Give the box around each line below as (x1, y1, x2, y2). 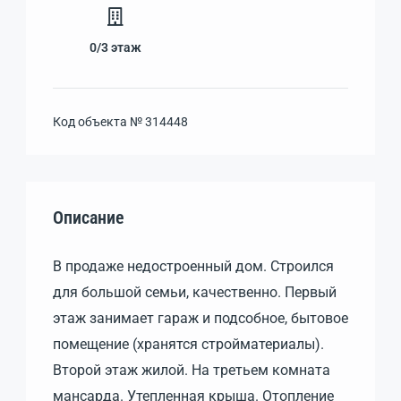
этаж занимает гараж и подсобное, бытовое (53, 309, 348, 327)
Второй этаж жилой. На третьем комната (53, 361, 330, 379)
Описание (53, 206, 124, 228)
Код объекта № (53, 114, 145, 129)
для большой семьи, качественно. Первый (53, 283, 337, 301)
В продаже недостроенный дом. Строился (53, 257, 334, 275)
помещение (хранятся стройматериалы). (53, 335, 324, 353)
